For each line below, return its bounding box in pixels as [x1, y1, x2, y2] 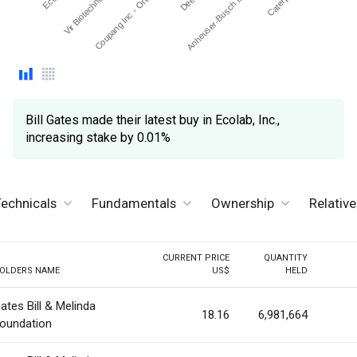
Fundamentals [92, 194, 176, 211]
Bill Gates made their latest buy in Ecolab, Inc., [25, 112, 280, 128]
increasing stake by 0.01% [25, 130, 171, 146]
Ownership [211, 194, 274, 211]
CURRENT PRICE [163, 253, 229, 264]
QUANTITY [264, 253, 308, 264]
